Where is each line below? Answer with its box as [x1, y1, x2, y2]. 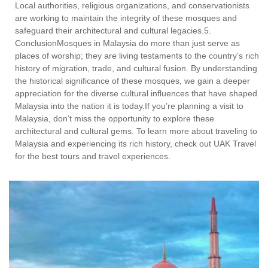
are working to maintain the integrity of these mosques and [15, 13, 237, 23]
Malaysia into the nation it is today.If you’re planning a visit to [15, 100, 243, 111]
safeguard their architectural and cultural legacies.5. [15, 25, 211, 35]
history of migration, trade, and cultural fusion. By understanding [15, 63, 257, 73]
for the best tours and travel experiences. [15, 151, 170, 161]
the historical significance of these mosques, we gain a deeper [15, 75, 250, 86]
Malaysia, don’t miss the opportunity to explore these [15, 113, 214, 123]
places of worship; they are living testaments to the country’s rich [15, 50, 259, 60]
